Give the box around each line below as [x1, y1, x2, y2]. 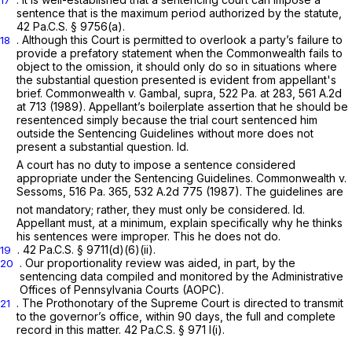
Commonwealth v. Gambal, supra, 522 [46, 86, 241, 100]
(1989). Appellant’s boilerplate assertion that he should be [46, 99, 348, 113]
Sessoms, [16, 184, 69, 198]
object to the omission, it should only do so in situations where [16, 59, 337, 73]
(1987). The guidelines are [203, 184, 343, 198]
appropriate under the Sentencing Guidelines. [16, 170, 256, 185]
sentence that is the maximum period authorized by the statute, [16, 5, 342, 20]
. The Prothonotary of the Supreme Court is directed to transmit [16, 295, 343, 310]
